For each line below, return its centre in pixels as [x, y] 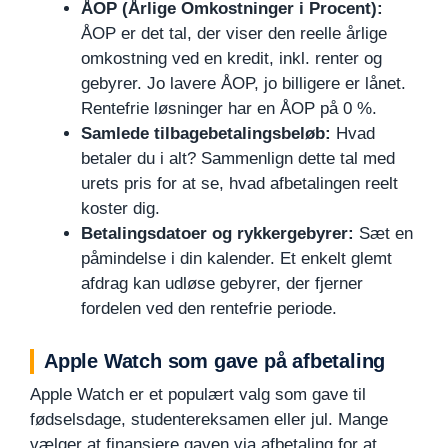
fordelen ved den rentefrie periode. [209, 308]
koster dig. [120, 208]
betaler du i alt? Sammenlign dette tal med [238, 158]
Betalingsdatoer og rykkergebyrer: [217, 233]
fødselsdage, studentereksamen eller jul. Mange [209, 419]
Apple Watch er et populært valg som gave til [198, 394]
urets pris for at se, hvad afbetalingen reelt [239, 183]
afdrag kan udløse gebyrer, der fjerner [222, 283]
